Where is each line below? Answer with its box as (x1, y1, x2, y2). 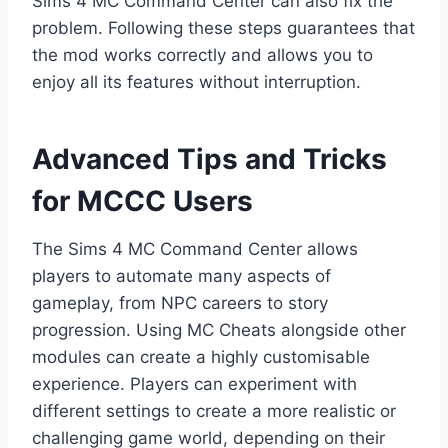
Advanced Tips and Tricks (32, 142, 387, 177)
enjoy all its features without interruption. (32, 72, 361, 93)
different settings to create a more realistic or (32, 401, 396, 422)
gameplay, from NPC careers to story (32, 293, 328, 314)
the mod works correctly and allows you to (32, 45, 373, 66)
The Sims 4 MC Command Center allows (32, 239, 358, 260)
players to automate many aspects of (32, 266, 331, 287)
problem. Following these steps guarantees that (32, 18, 415, 39)
